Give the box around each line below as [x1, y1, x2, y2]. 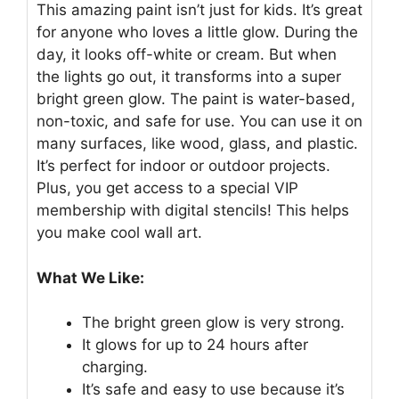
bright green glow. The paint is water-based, [37, 90, 355, 109]
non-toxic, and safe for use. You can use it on [37, 112, 362, 131]
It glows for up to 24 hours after [82, 336, 308, 354]
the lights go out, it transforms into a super [37, 68, 341, 86]
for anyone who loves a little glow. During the [37, 23, 358, 42]
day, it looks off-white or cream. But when [37, 45, 337, 64]
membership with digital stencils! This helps [37, 201, 349, 220]
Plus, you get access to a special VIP [37, 179, 298, 198]
